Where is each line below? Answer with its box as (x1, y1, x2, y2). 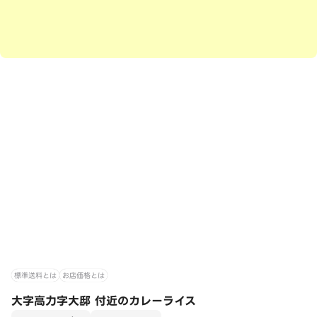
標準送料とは (14, 269, 57, 282)
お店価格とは (62, 269, 105, 282)
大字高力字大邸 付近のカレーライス (11, 292, 196, 310)
